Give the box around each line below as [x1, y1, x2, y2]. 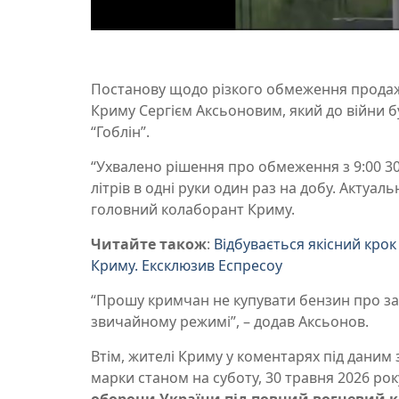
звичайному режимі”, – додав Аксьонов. [91, 311, 369, 331]
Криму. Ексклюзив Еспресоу [91, 255, 282, 275]
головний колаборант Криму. [91, 199, 295, 219]
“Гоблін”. [91, 121, 150, 142]
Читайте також [91, 233, 207, 254]
